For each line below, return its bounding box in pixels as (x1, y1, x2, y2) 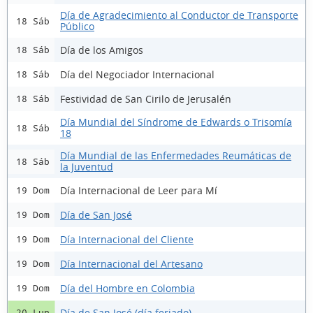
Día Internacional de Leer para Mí (60, 183, 217, 197)
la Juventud (60, 160, 113, 173)
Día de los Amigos (60, 43, 143, 57)
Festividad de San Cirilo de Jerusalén (60, 92, 231, 105)
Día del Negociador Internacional (60, 67, 214, 81)
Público (60, 20, 94, 33)
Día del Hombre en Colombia (60, 281, 195, 295)
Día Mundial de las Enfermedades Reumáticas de (60, 149, 291, 162)
